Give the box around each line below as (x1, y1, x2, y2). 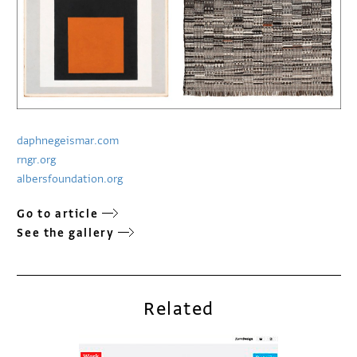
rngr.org (17, 152, 57, 168)
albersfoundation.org (17, 171, 124, 187)
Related (143, 297, 214, 321)
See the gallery (17, 226, 115, 241)
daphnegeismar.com (17, 133, 120, 149)
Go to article (17, 206, 99, 222)
